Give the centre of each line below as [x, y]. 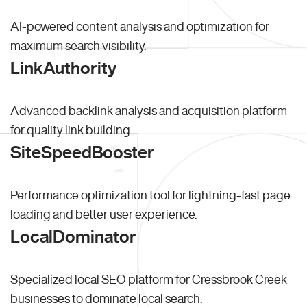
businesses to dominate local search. [106, 298]
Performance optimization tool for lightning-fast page [150, 195]
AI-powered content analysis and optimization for [140, 26]
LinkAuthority [63, 68]
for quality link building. [71, 130]
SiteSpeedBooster [82, 152]
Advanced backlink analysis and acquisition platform [149, 111]
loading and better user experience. [103, 214]
